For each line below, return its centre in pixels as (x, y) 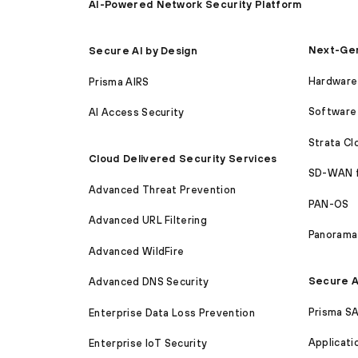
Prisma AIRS (119, 82)
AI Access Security (137, 113)
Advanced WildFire (137, 251)
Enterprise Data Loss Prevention (172, 312)
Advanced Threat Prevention (163, 189)
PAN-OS (328, 204)
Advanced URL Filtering (148, 221)
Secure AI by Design (143, 51)
